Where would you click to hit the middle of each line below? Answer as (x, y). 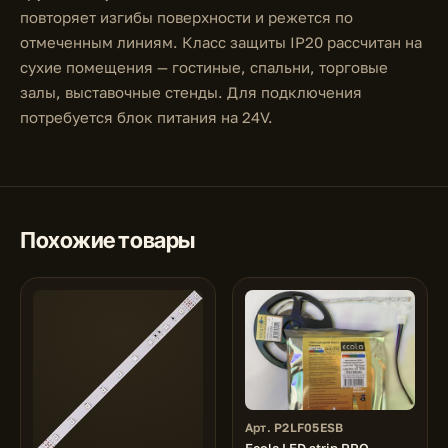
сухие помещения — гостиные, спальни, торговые (204, 67)
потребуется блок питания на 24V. (146, 117)
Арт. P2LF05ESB (294, 428)
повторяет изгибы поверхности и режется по (186, 17)
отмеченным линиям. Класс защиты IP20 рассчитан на (221, 42)
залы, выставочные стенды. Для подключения (191, 92)
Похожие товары (107, 240)
